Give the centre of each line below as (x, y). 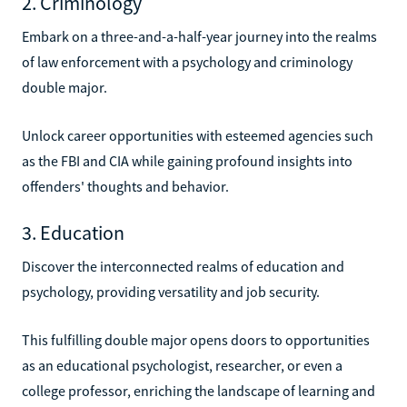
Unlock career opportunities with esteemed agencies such (198, 135)
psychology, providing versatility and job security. (171, 291)
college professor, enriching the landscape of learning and (199, 390)
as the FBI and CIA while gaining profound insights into (187, 160)
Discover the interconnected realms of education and (183, 266)
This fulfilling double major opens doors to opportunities (196, 339)
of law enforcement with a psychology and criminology (187, 61)
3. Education (73, 232)
